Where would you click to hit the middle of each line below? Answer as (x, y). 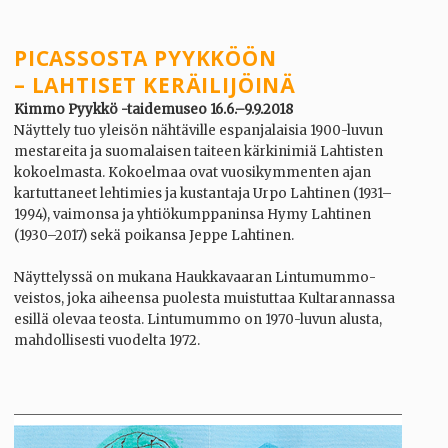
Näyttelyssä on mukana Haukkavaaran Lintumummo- (195, 277)
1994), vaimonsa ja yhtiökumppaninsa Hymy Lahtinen (192, 214)
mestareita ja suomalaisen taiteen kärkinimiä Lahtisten (198, 151)
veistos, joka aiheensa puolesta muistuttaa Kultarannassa (204, 298)
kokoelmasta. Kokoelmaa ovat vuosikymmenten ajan (192, 172)
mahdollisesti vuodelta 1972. (107, 340)
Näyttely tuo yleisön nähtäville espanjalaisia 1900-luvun (198, 130)
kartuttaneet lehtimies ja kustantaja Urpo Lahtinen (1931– (203, 193)
